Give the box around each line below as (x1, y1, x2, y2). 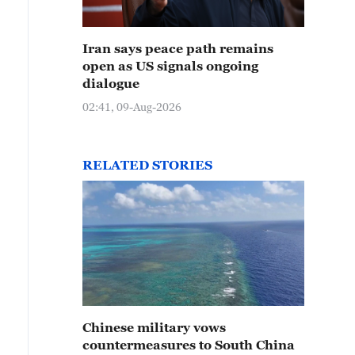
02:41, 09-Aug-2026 (82, 100, 181, 113)
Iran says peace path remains (82, 41, 273, 55)
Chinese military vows (82, 320, 226, 334)
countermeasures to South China (82, 338, 295, 352)
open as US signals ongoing (82, 59, 258, 73)
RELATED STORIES (82, 158, 212, 172)
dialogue (82, 76, 139, 90)
